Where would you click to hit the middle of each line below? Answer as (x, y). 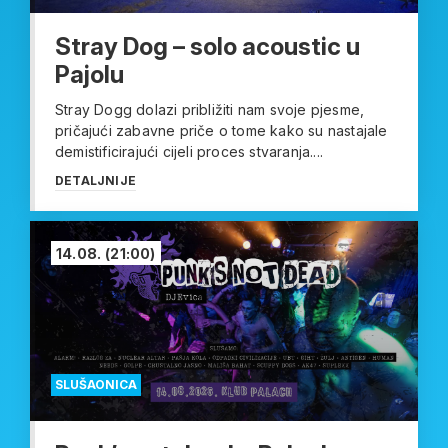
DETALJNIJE (95, 181)
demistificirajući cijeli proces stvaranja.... (189, 152)
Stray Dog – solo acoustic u (207, 47)
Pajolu (89, 75)
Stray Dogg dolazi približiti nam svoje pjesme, (210, 110)
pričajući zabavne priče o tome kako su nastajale (221, 131)
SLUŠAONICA (96, 385)
